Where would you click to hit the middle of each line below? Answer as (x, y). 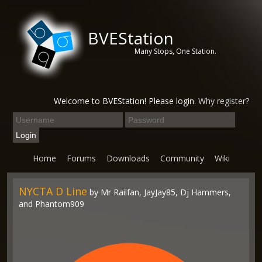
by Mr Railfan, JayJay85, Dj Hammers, (159, 192)
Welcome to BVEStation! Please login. (126, 101)
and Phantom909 (52, 204)
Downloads (128, 158)
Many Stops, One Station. (176, 51)
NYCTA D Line (53, 191)
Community (182, 158)
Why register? (223, 101)
